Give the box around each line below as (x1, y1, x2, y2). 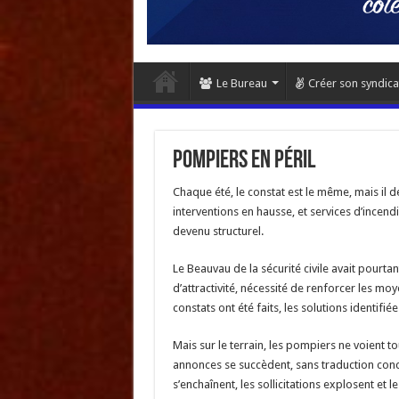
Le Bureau (216, 77, 267, 91)
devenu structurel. (172, 224, 264, 239)
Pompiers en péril (172, 149, 315, 175)
